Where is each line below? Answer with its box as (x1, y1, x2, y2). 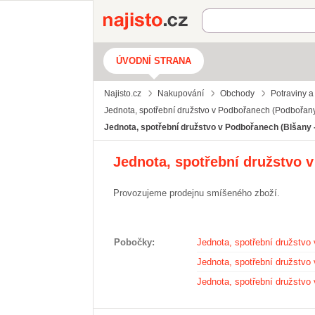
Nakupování (157, 89, 204, 98)
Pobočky (114, 237, 152, 247)
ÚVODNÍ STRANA (116, 56, 191, 66)
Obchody (220, 89, 255, 98)
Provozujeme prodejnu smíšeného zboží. (113, 188, 280, 198)
